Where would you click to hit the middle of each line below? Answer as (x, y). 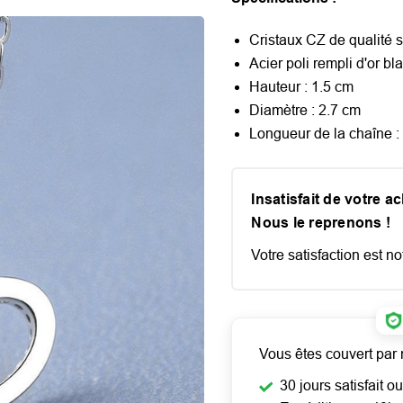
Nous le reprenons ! (321, 223)
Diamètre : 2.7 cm (305, 110)
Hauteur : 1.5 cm (302, 86)
